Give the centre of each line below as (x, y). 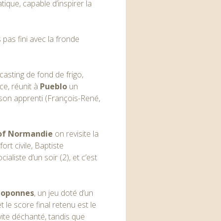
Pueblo (54, 86)
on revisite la (76, 134)
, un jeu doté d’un (64, 193)
